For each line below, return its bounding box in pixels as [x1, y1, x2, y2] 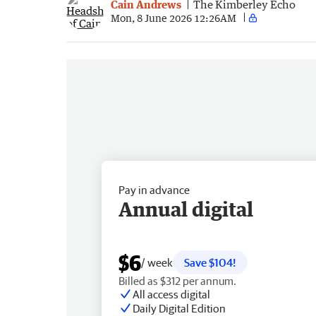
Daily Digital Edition [133, 301, 226, 315]
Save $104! [184, 255, 236, 269]
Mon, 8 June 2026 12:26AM [111, 11, 236, 24]
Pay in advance [119, 183, 190, 196]
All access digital [133, 287, 210, 300]
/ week [141, 255, 173, 269]
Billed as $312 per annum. [119, 274, 236, 287]
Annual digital [119, 196, 253, 221]
